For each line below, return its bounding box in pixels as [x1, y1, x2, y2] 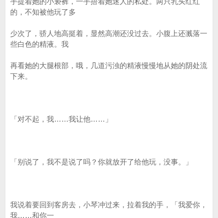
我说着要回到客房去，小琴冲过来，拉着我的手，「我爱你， [10, 200, 207, 209]
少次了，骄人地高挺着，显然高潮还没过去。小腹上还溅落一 [10, 29, 207, 37]
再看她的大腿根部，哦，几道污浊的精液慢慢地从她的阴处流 [10, 61, 207, 70]
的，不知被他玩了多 [10, 8, 76, 16]
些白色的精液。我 [10, 40, 69, 48]
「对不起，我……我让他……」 [10, 115, 112, 123]
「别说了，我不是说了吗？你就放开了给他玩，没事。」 [10, 158, 193, 166]
